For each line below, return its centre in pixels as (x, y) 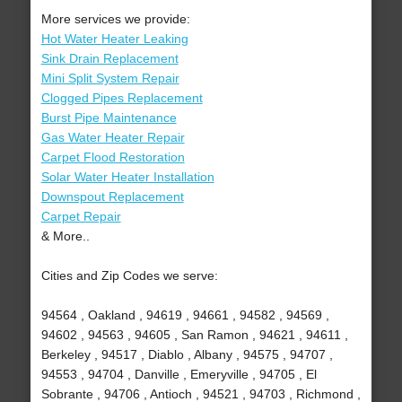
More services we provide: (115, 19)
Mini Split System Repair (110, 79)
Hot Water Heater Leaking (114, 39)
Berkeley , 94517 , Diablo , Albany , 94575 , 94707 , (187, 355)
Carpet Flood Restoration (113, 157)
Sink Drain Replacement (109, 59)
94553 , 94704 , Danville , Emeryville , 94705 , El (179, 375)
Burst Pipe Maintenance (109, 118)
